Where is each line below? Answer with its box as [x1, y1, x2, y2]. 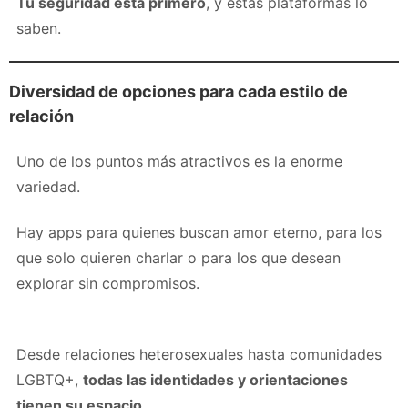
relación [9, 106, 74, 126]
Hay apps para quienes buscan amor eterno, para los [16, 222, 382, 241]
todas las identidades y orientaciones [83, 370, 348, 389]
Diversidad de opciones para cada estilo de [9, 81, 348, 101]
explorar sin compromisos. [16, 273, 199, 292]
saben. [16, 18, 61, 37]
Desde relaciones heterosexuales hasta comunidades [16, 344, 382, 363]
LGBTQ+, [16, 370, 83, 389]
